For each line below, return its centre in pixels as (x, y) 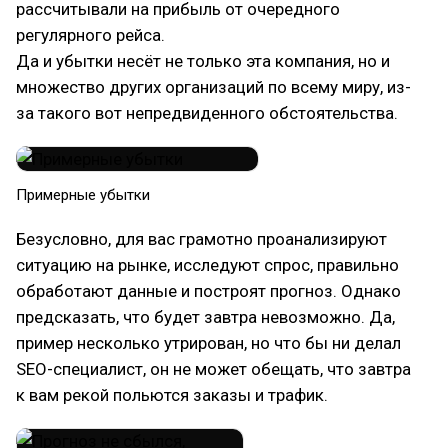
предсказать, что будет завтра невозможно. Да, (205, 317)
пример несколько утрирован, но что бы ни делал (208, 343)
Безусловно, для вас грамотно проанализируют (201, 239)
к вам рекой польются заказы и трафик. (172, 395)
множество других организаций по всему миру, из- (213, 87)
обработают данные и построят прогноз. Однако (208, 291)
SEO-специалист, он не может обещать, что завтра (213, 369)
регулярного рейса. (90, 35)
